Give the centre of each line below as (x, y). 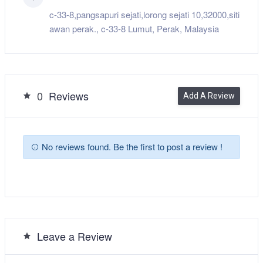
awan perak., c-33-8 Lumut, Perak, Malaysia (134, 28)
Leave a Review (75, 236)
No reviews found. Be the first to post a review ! (131, 147)
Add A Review (209, 95)
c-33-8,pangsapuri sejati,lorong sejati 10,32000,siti (144, 14)
